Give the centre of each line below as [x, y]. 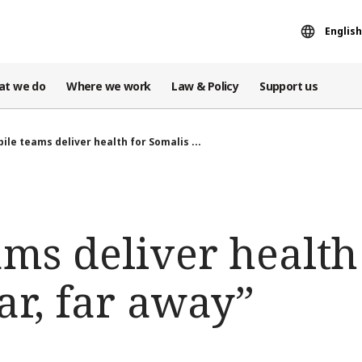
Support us [289, 86]
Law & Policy [205, 86]
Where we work [109, 86]
